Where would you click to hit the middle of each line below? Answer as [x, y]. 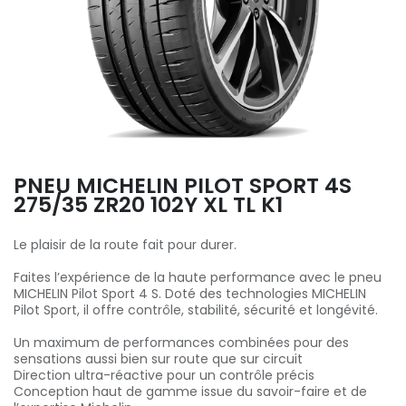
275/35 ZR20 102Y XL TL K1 [148, 204]
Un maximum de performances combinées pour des [181, 343]
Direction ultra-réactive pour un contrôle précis [164, 375]
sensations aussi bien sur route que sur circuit [158, 359]
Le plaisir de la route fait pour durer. [125, 245]
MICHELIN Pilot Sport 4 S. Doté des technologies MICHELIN [190, 294]
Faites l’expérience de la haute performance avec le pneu [198, 277]
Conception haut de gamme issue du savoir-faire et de [190, 391]
